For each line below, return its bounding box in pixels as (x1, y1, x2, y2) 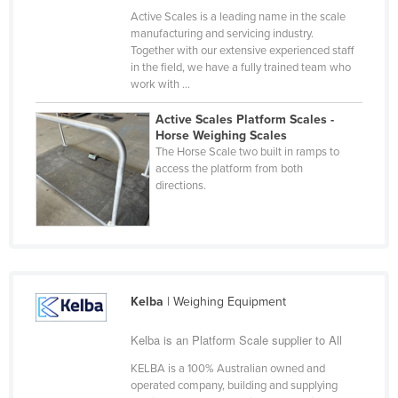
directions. (155, 178, 207, 193)
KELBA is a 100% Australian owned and (130, 361, 325, 376)
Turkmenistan (55, 295, 131, 311)
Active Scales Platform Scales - (155, 111, 335, 127)
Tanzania (55, 68, 106, 84)
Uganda (55, 352, 99, 368)
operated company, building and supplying (130, 378, 338, 393)
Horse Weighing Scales (155, 127, 288, 143)
